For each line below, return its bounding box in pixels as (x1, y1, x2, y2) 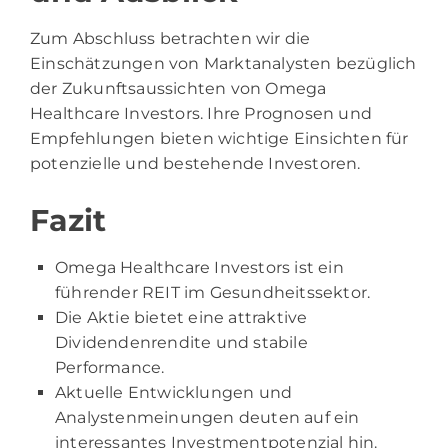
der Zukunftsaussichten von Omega (30, 79, 327, 99)
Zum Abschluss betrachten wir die (30, 29, 311, 49)
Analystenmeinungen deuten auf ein (55, 408, 360, 428)
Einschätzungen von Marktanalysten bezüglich (30, 54, 417, 74)
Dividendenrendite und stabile (55, 333, 308, 353)
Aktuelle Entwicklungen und (55, 383, 293, 403)
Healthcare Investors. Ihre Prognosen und (30, 104, 373, 124)
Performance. (55, 358, 165, 378)
